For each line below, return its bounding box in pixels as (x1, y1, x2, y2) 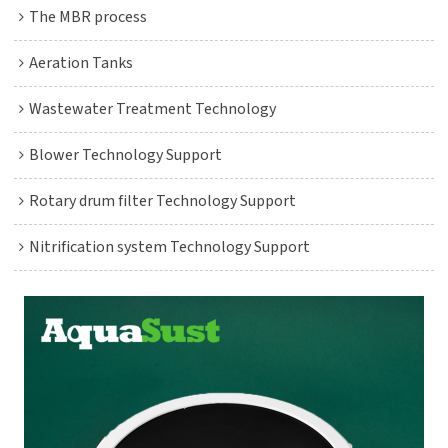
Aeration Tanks (29, 52, 134, 75)
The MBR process (29, 6, 148, 29)
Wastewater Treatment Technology (29, 98, 277, 121)
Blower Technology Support (29, 144, 223, 167)
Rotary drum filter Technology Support (29, 190, 297, 213)
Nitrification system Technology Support (29, 236, 311, 259)
